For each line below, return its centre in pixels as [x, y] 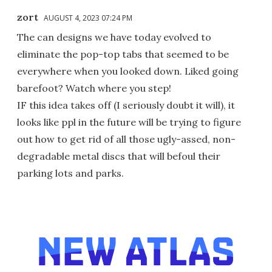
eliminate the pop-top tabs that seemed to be [123, 54]
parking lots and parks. [70, 173]
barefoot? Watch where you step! [94, 88]
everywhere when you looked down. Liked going [128, 71]
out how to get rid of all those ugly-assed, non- [126, 139]
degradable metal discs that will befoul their [119, 156]
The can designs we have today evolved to [114, 37]
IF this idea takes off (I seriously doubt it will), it [126, 105]
